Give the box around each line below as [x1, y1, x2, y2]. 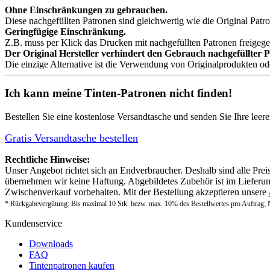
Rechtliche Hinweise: [5, 154, 90, 165]
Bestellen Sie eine [5, 111, 75, 122]
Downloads [29, 238, 73, 249]
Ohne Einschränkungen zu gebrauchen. [5, 4, 168, 15]
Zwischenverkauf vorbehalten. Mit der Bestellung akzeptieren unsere [5, 186, 268, 197]
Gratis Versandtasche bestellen [5, 131, 138, 144]
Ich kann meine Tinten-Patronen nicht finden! [5, 87, 232, 100]
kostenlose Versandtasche [75, 111, 171, 122]
